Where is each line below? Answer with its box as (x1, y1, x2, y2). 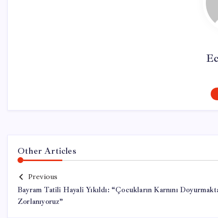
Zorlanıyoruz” (18, 197, 63, 206)
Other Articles (18, 145, 76, 156)
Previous (28, 172, 58, 181)
